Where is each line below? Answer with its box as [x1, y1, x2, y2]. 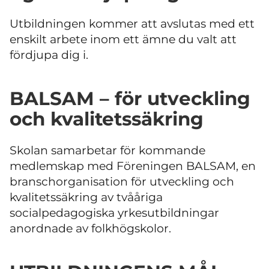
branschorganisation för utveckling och [10, 174, 234, 189]
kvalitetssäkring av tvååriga [10, 190, 163, 204]
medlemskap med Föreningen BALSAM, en [10, 159, 256, 173]
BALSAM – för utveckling [10, 87, 250, 110]
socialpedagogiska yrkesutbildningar [10, 205, 219, 220]
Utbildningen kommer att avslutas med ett [10, 16, 255, 31]
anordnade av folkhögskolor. [10, 221, 171, 235]
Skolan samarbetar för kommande [10, 143, 205, 157]
